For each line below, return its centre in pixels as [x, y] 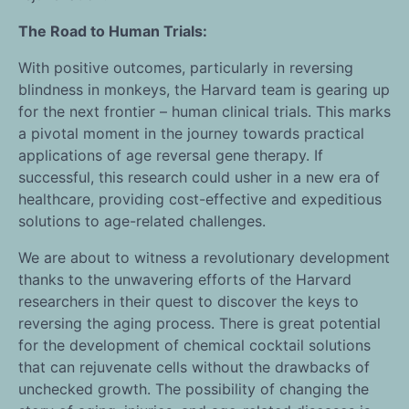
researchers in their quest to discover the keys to [189, 302]
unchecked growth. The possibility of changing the [194, 389]
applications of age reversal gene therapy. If [171, 156]
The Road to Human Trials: [113, 31]
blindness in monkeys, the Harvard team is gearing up [204, 90]
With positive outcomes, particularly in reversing [186, 68]
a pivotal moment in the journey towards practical [191, 134]
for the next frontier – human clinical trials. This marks [204, 112]
